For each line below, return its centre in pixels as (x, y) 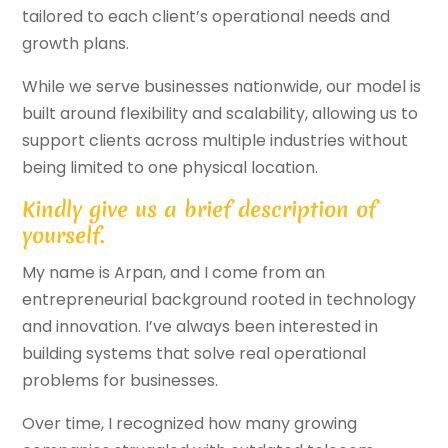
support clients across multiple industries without (215, 141)
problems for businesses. (120, 381)
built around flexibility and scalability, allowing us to (220, 114)
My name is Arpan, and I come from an (174, 273)
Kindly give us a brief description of (199, 210)
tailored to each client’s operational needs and (206, 17)
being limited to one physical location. (170, 168)
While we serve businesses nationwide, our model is (222, 87)
